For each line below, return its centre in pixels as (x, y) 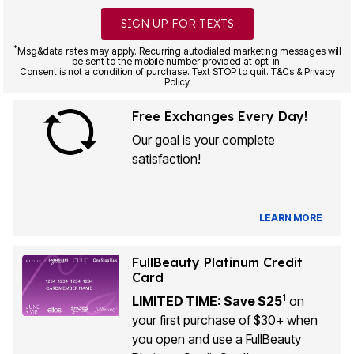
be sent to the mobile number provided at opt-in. (177, 61)
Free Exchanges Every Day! (219, 116)
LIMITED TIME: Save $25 (207, 301)
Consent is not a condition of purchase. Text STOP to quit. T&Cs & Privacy (177, 71)
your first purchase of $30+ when (224, 320)
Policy (177, 81)
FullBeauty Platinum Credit (217, 262)
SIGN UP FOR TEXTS (177, 23)
